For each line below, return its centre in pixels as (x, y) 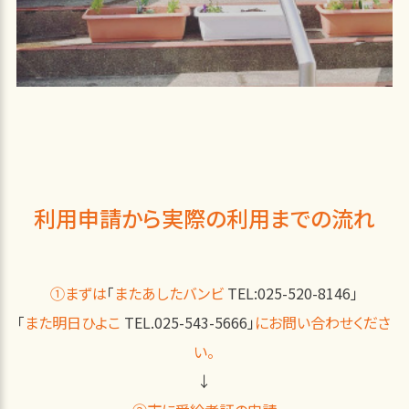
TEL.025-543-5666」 (188, 323)
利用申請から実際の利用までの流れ (204, 218)
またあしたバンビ (169, 294)
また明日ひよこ (73, 323)
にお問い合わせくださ (323, 323)
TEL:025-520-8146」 (291, 294)
